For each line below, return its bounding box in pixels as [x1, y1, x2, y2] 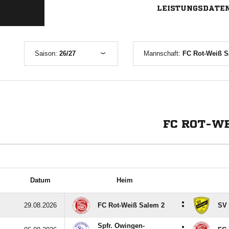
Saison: [35, 50, 59, 57]
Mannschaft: [144, 50, 183, 57]
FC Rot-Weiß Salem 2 [98, 201, 165, 209]
